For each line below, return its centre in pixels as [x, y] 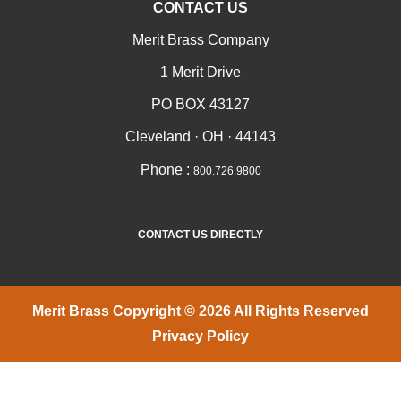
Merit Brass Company [200, 39]
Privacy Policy [200, 336]
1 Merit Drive [200, 72]
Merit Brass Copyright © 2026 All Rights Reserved [200, 311]
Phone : [166, 169]
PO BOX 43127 [200, 104]
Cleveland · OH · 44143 [200, 136]
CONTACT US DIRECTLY [200, 234]
